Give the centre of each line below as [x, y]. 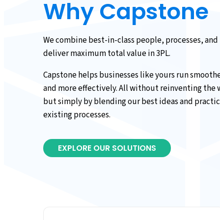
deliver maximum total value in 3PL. [107, 53]
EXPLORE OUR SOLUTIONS [107, 148]
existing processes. [77, 115]
